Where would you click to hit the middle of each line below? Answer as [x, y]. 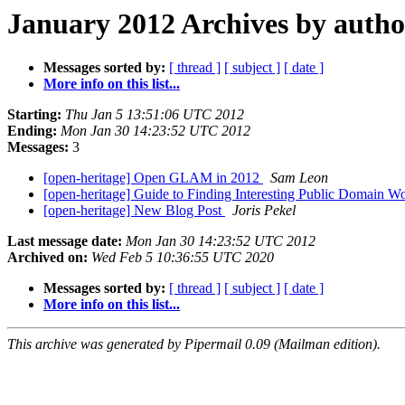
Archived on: [47, 258]
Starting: [34, 115]
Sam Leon [299, 178]
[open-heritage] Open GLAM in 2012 [153, 178]
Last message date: [65, 241]
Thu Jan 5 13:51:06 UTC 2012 [155, 115]
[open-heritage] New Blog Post [134, 211]
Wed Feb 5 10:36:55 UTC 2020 [183, 258]
